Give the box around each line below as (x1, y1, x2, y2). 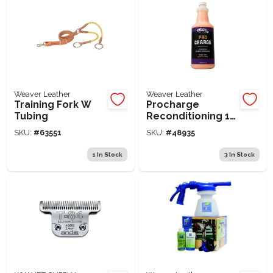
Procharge (146, 98, 199, 110)
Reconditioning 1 (146, 110, 230, 122)
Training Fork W (13, 98, 91, 110)
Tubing (13, 110, 48, 122)
